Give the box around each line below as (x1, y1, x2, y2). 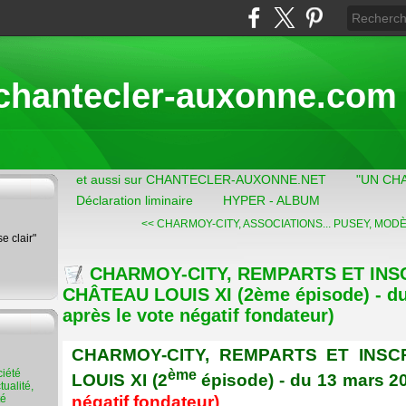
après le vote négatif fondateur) (63, 304, 334, 325)
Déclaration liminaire (76, 193, 193, 208)
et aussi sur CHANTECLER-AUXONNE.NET (76, 172, 326, 187)
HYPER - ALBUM (223, 193, 320, 208)
